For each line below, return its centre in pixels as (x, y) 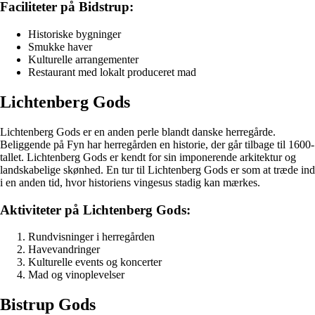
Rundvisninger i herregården (91, 237)
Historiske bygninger (75, 34)
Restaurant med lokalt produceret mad (112, 72)
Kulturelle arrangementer (83, 60)
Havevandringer (64, 250)
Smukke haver (60, 47)
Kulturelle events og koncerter (95, 262)
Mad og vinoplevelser (76, 275)
